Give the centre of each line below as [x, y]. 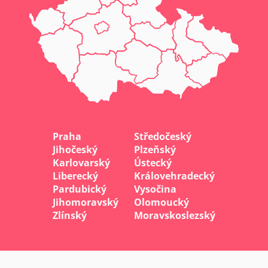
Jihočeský [75, 149]
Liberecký [75, 176]
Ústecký [153, 162]
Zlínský [70, 215]
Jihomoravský [86, 202]
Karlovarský [81, 162]
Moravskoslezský [175, 215]
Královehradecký [174, 176]
